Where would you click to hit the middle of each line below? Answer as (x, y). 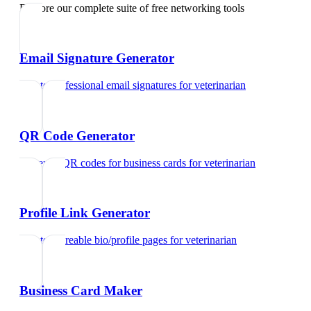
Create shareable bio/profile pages (93, 240)
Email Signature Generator (97, 58)
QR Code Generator (77, 135)
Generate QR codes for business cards (103, 162)
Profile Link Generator (85, 213)
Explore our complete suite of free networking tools (132, 8)
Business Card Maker (81, 290)
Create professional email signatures (98, 85)
